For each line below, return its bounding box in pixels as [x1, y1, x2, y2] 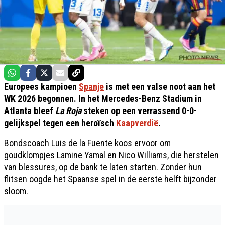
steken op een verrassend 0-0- [81, 105, 197, 116]
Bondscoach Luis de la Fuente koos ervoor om [4, 137, 171, 148]
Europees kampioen [4, 81, 79, 92]
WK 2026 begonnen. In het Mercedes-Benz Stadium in [4, 93, 202, 104]
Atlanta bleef [4, 105, 55, 116]
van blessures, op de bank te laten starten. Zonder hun [4, 161, 202, 172]
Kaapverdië [116, 117, 158, 128]
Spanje [79, 81, 104, 92]
